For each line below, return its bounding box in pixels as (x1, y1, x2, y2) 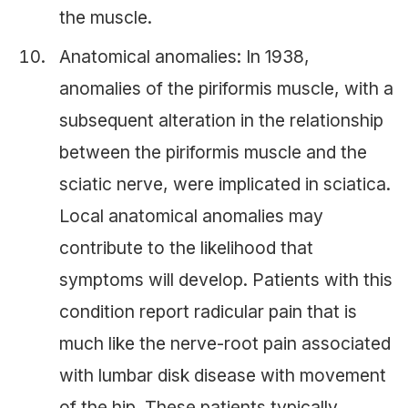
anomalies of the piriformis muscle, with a (59, 77, 393, 100)
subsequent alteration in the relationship (59, 109, 383, 132)
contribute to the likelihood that (59, 237, 313, 260)
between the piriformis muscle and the (59, 141, 367, 164)
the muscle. (59, 6, 152, 29)
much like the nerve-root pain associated (59, 332, 391, 355)
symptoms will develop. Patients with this (59, 269, 393, 291)
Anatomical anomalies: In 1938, (59, 46, 310, 68)
